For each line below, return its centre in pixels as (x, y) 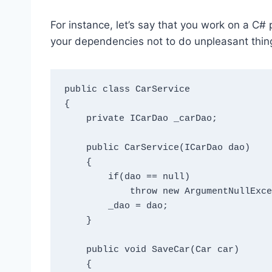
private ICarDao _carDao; (75, 119)
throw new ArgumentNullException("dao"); (97, 192)
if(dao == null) (86, 177)
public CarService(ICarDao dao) (75, 148)
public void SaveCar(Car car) (75, 250)
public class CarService (127, 90)
